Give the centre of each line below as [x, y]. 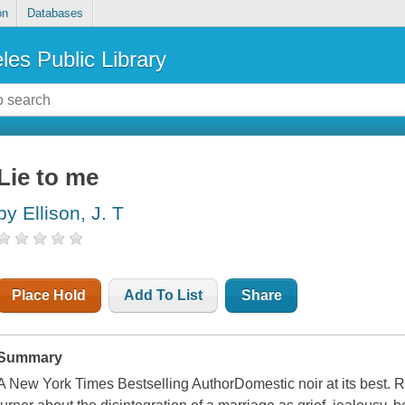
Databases [55, 14]
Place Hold [49, 296]
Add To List [164, 296]
